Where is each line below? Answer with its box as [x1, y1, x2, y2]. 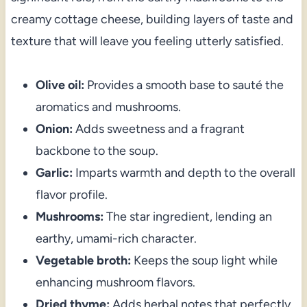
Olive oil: [35, 77, 84, 93]
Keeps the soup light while [130, 253, 278, 269]
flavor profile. [35, 187, 108, 203]
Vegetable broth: [35, 253, 131, 269]
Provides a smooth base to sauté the [84, 77, 284, 93]
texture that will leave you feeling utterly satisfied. [10, 34, 284, 49]
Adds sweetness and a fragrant [72, 121, 245, 137]
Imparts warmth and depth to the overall [72, 165, 295, 181]
